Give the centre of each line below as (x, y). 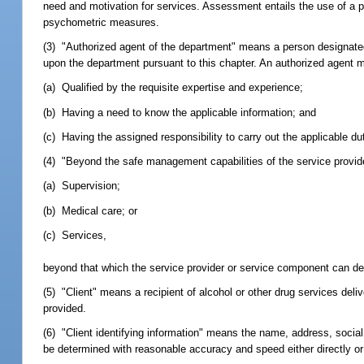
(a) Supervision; (82, 186)
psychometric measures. (102, 22)
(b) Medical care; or (91, 210)
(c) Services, (75, 235)
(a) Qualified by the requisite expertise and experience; (173, 88)
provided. (65, 309)
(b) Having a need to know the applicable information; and (180, 112)
